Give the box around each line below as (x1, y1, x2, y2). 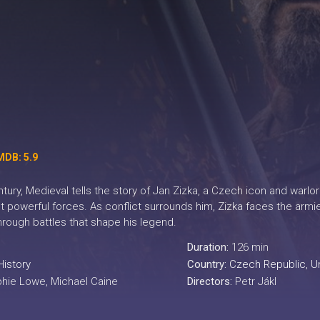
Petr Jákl (234, 275, 276, 288)
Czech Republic (229, 258, 306, 271)
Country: (186, 258, 229, 271)
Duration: (186, 241, 231, 254)
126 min (231, 241, 269, 254)
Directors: (186, 275, 235, 288)
